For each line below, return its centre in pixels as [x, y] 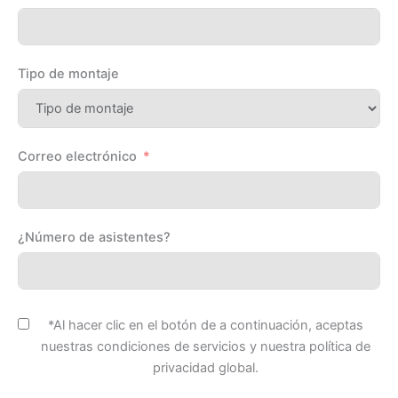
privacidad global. [206, 367]
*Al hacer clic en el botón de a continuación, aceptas [206, 325]
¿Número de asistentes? [94, 237]
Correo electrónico [77, 156]
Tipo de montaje [68, 73]
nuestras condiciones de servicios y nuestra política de [206, 346]
